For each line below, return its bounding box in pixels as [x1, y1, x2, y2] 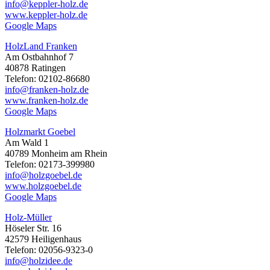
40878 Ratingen [5, 63, 66, 74]
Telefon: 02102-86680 [5, 74, 90, 84]
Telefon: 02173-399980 [5, 159, 95, 170]
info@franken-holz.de [5, 84, 89, 95]
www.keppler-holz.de [5, 10, 87, 20]
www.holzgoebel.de [5, 181, 81, 192]
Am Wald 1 [5, 137, 49, 148]
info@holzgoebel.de [5, 170, 82, 181]
